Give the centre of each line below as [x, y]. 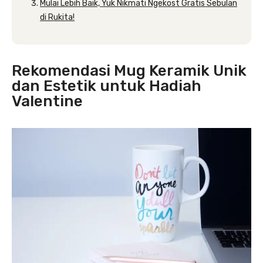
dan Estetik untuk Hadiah [107, 86]
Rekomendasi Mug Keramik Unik [129, 71]
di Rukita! [57, 17]
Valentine [47, 101]
